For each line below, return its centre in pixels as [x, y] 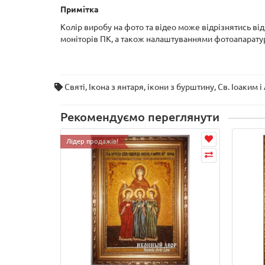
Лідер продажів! [92, 142]
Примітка [80, 10]
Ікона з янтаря [116, 87]
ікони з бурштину [181, 87]
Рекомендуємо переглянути [140, 117]
